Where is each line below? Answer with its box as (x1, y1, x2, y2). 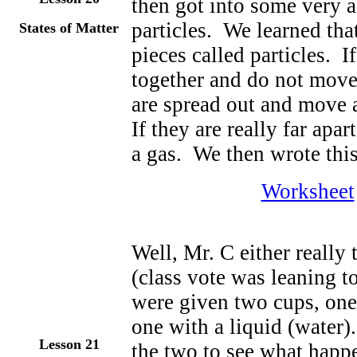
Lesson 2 (38, 336, 92, 352)
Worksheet (261, 179, 355, 203)
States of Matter (19, 20, 119, 36)
